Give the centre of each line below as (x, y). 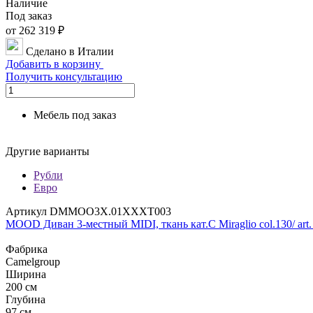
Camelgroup (33, 262)
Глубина (26, 299)
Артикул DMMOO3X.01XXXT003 (88, 211)
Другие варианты (48, 151)
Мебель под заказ (75, 115)
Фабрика (27, 249)
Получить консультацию (64, 77)
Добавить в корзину (54, 64)
